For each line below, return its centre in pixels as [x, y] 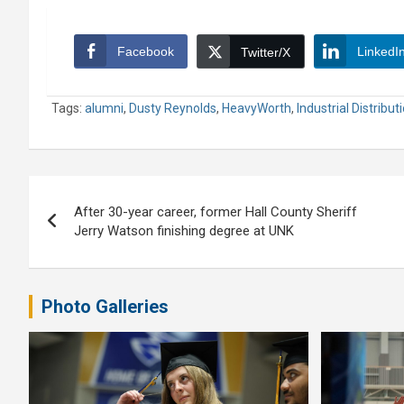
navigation [95, 230]
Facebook [146, 52]
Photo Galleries [105, 307]
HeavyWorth [257, 109]
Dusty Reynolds [173, 109]
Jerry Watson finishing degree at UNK [184, 231]
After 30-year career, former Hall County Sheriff [216, 212]
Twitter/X [266, 53]
